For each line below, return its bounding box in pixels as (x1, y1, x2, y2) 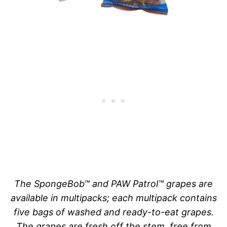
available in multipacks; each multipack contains (10, 193, 217, 204)
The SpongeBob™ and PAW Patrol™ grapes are (14, 178, 213, 190)
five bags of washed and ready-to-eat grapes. (13, 207, 214, 218)
